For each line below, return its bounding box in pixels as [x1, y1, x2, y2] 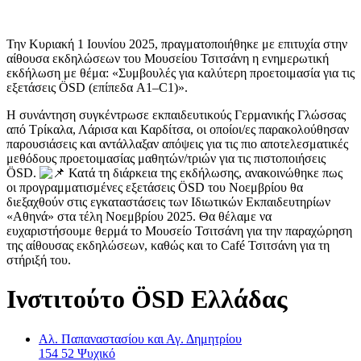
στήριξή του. [6, 252, 71, 267]
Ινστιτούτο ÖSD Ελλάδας [6, 284, 288, 314]
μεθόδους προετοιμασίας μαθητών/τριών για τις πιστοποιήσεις [6, 151, 326, 165]
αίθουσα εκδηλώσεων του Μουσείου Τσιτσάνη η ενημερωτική [6, 51, 329, 65]
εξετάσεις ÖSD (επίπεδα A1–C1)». [6, 80, 188, 94]
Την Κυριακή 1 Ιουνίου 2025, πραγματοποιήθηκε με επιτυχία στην [6, 36, 347, 51]
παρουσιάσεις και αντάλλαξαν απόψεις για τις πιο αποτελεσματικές [6, 136, 348, 151]
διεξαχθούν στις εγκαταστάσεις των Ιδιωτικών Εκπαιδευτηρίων [6, 194, 330, 209]
